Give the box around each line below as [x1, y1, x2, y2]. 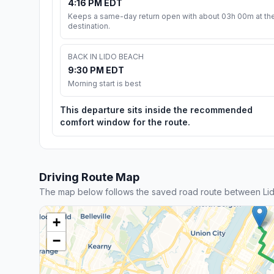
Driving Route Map [39, 170, 139, 183]
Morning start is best [68, 78, 141, 88]
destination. [68, 21, 110, 31]
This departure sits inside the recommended [60, 104, 253, 115]
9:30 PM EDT [68, 64, 124, 75]
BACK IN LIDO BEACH [68, 51, 144, 61]
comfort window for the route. [60, 116, 190, 127]
